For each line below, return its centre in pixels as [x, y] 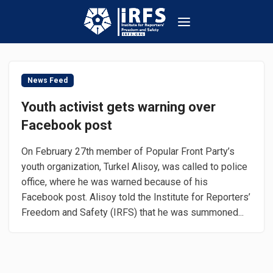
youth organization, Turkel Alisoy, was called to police [134, 167]
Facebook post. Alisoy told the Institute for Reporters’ [136, 197]
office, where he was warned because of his [115, 182]
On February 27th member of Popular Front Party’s [128, 151]
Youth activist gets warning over [119, 107]
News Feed [48, 80]
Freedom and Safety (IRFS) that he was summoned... [133, 212]
